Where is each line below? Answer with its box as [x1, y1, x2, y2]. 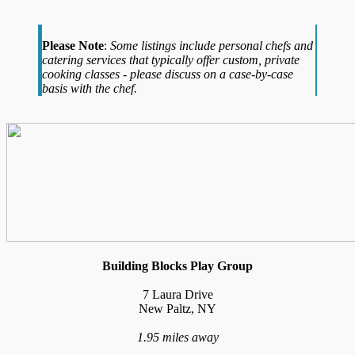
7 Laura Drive [142, 287, 213, 301]
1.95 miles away [136, 330, 219, 344]
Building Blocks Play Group [102, 258, 253, 273]
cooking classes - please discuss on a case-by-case [42, 67, 293, 81]
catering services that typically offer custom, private [42, 52, 300, 67]
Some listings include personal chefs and [110, 38, 313, 52]
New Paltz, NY [139, 301, 216, 315]
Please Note [42, 38, 104, 52]
